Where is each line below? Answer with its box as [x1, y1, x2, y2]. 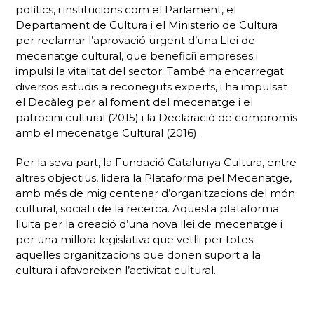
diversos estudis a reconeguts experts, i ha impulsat [15, 80, 288, 93]
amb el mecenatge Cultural [15, 126, 164, 139]
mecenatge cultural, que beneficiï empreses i [15, 49, 259, 62]
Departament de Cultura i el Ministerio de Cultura [15, 18, 278, 32]
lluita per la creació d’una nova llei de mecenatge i [15, 217, 283, 231]
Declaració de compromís [158, 111, 298, 124]
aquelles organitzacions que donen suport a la [15, 248, 261, 261]
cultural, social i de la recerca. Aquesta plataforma [15, 202, 280, 215]
